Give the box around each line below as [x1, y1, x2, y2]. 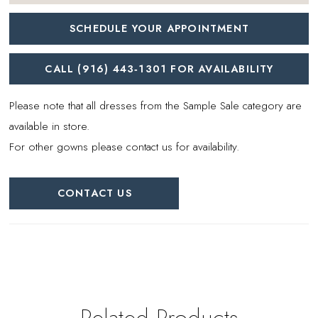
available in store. [9, 117, 90, 134]
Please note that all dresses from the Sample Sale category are [9, 97, 302, 114]
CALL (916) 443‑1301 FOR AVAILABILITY [45, 61, 274, 76]
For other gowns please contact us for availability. [9, 138, 240, 155]
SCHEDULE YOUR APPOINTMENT [70, 21, 249, 35]
